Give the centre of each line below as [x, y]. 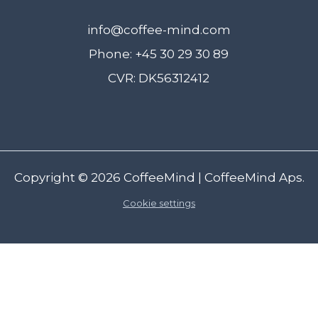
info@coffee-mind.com [159, 29]
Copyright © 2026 [68, 177]
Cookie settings [159, 203]
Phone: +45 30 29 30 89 [159, 54]
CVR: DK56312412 [159, 78]
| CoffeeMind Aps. [250, 177]
